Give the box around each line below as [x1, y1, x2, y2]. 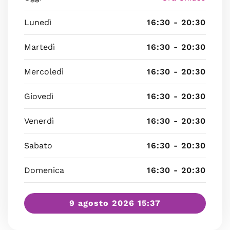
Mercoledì [24, 67, 64, 76]
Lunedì [24, 17, 51, 27]
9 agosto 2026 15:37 [69, 198, 161, 208]
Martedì [24, 42, 55, 52]
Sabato [24, 141, 52, 150]
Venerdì [24, 116, 54, 126]
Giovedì [24, 91, 53, 101]
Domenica [24, 165, 64, 175]
